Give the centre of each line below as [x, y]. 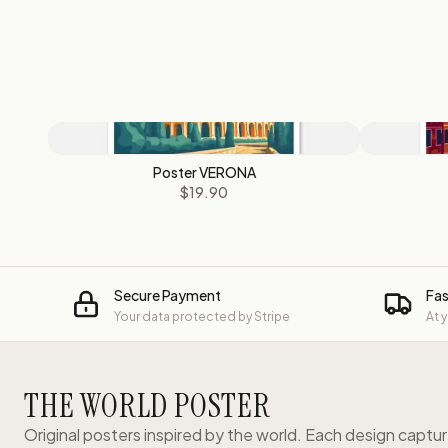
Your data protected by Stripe [202, 316]
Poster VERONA [204, 172]
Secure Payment [167, 295]
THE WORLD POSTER [147, 406]
